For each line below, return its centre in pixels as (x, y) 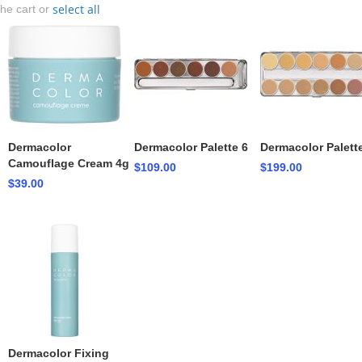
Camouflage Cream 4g (68, 164)
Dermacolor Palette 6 (191, 147)
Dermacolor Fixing (58, 354)
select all (76, 10)
